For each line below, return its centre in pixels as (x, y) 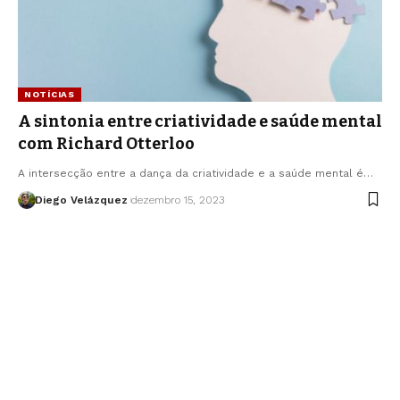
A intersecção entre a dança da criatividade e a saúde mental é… (196, 173)
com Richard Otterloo (108, 143)
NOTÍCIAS (50, 94)
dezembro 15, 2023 (177, 200)
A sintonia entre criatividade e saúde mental (200, 121)
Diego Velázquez (81, 200)
